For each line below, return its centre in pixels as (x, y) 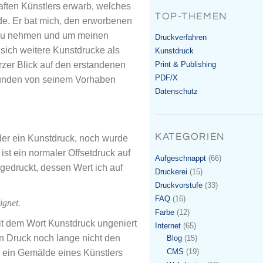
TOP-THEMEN (191, 16)
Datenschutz (176, 92)
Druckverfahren (181, 38)
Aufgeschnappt (181, 158)
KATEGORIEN (190, 137)
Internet (168, 225)
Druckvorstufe (179, 185)
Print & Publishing (186, 65)
